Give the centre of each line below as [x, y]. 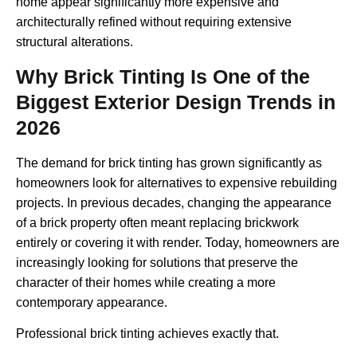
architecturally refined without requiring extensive [154, 22]
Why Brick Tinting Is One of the [163, 76]
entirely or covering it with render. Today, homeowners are [178, 242]
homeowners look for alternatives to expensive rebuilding [177, 182]
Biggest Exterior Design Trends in [176, 102]
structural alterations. [75, 42]
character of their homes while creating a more [146, 282]
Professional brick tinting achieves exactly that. [147, 334]
